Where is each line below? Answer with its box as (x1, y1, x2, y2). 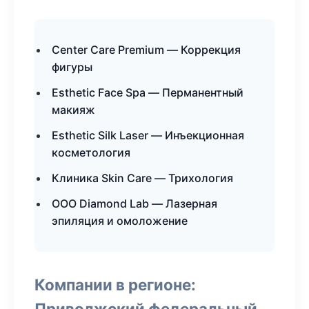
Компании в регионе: (34, 275, 196, 294)
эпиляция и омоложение (52, 214, 188, 228)
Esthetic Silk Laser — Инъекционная (52, 128, 244, 142)
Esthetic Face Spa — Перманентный (52, 86, 243, 99)
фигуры (52, 60, 92, 74)
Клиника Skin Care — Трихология (52, 171, 233, 185)
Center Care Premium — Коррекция (52, 43, 241, 57)
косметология (52, 146, 130, 159)
